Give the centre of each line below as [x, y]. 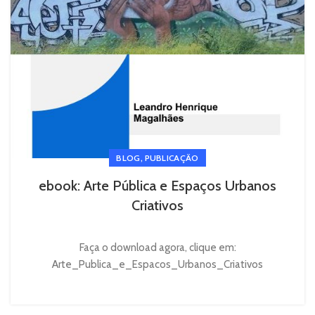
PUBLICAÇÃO [172, 158]
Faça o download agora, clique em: [157, 248]
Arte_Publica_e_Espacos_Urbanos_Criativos [157, 265]
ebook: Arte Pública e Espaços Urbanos [157, 186]
